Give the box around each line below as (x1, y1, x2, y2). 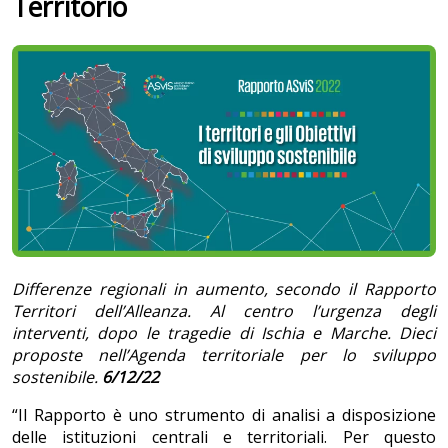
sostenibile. (12, 366, 102, 389)
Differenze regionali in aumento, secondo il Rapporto (12, 278, 436, 301)
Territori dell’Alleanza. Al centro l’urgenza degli (12, 300, 436, 323)
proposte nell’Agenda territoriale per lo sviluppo (12, 344, 436, 367)
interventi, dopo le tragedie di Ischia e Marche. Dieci (12, 322, 436, 345)
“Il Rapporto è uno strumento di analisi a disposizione (12, 404, 436, 427)
